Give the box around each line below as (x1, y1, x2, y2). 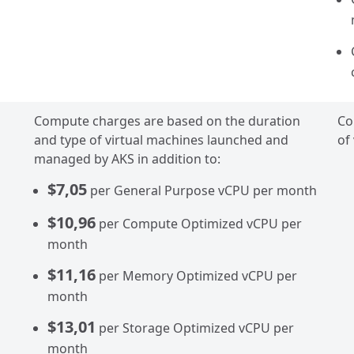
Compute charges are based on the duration (34, 112, 300, 130)
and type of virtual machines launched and (34, 131, 288, 149)
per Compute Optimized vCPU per (96, 215, 302, 232)
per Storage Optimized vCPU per (96, 319, 294, 337)
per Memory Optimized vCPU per (96, 267, 297, 284)
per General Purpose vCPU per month (87, 182, 317, 199)
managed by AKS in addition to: (34, 150, 220, 168)
